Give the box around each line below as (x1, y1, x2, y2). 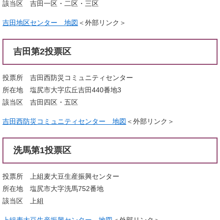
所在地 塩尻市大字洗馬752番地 (2, 184, 104, 192)
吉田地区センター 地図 (2, 18, 78, 27)
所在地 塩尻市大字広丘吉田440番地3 (2, 85, 121, 94)
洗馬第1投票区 (13, 145, 71, 155)
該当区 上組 (2, 196, 44, 205)
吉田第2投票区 (13, 46, 71, 56)
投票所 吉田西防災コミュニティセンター (2, 73, 133, 82)
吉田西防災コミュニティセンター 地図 (2, 117, 126, 125)
